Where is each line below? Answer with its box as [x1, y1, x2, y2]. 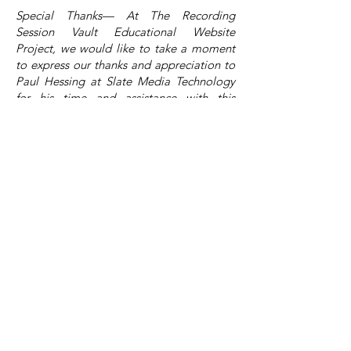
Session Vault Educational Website [16, 24, 235, 39]
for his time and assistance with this [16, 90, 235, 105]
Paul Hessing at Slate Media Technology [16, 74, 235, 89]
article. [16, 107, 51, 121]
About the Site [60, 262, 190, 284]
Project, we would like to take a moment [16, 41, 235, 56]
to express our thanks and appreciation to [16, 57, 235, 72]
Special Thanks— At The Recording [16, 8, 235, 23]
